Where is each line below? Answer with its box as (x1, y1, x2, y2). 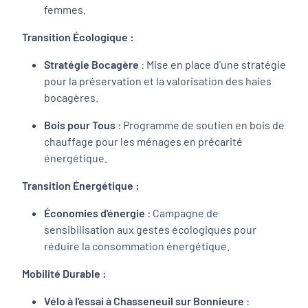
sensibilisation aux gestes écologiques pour (44, 223, 256, 236)
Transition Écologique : (22, 30, 134, 43)
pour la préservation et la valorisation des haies (44, 74, 272, 87)
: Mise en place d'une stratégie (139, 58, 286, 71)
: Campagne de (145, 206, 219, 219)
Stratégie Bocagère (44, 58, 139, 71)
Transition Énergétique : (22, 179, 140, 192)
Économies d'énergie (44, 206, 145, 219)
